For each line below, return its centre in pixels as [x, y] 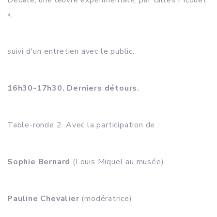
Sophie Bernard [39, 162]
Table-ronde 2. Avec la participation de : [83, 125]
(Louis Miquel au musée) [117, 162]
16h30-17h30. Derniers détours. [73, 88]
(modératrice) [106, 199]
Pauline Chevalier [43, 199]
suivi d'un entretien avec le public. [71, 51]
